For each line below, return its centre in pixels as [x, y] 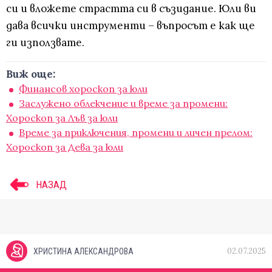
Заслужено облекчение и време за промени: [123, 104]
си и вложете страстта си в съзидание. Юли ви [131, 9]
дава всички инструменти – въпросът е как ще [131, 26]
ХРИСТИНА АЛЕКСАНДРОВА [83, 252]
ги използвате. [45, 43]
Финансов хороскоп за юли [83, 89]
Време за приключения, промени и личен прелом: [136, 133]
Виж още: [31, 74]
